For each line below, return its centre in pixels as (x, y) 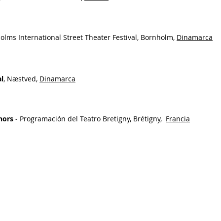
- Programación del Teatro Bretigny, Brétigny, (90, 119)
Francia (178, 119)
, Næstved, (21, 79)
